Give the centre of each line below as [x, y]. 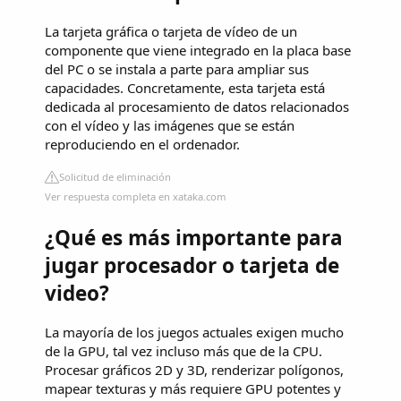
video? [77, 293]
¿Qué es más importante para [194, 237]
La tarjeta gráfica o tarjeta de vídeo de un [171, 31]
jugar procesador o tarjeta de [192, 265]
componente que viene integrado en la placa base [198, 50]
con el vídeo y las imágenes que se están [170, 125]
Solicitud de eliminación [115, 176]
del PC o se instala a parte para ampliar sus [177, 68]
